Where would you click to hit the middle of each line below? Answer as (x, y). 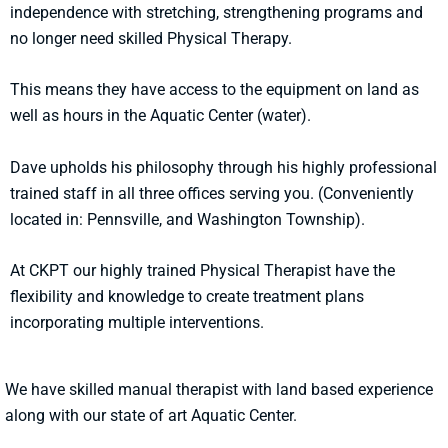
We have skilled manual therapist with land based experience (219, 390)
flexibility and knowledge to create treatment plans (187, 297)
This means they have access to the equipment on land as (214, 90)
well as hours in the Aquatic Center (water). (160, 116)
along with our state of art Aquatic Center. (151, 416)
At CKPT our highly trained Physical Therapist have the (202, 271)
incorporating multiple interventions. (137, 323)
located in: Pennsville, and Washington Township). (187, 219)
